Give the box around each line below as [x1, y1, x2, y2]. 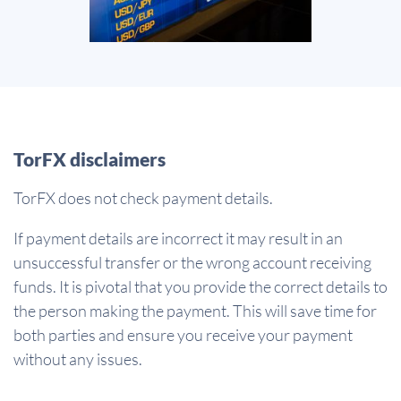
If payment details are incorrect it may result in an [13, 228, 343, 249]
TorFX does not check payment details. [13, 188, 273, 209]
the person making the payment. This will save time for [13, 301, 377, 321]
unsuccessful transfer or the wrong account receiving [13, 252, 371, 273]
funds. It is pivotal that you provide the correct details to [13, 277, 388, 297]
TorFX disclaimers [13, 148, 166, 171]
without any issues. [13, 349, 142, 370]
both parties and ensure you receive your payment [13, 325, 353, 346]
